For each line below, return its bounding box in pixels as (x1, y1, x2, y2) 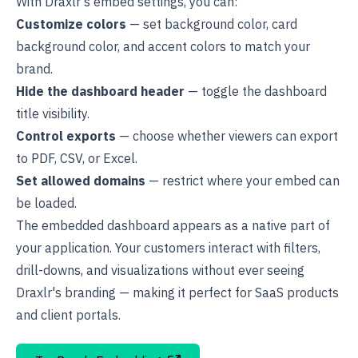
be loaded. (16, 195, 77, 211)
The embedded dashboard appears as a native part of (16, 217, 330, 233)
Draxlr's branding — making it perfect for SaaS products (16, 284, 339, 300)
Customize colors (16, 16, 126, 32)
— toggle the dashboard (185, 83, 327, 99)
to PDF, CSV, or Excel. (16, 150, 137, 166)
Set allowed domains (16, 173, 145, 189)
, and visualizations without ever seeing (81, 262, 304, 278)
